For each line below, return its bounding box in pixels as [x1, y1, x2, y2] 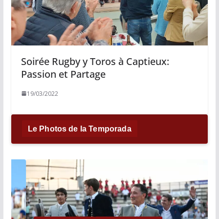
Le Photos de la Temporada [27, 124, 131, 133]
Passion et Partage [21, 67, 106, 81]
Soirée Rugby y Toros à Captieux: [21, 54, 169, 68]
